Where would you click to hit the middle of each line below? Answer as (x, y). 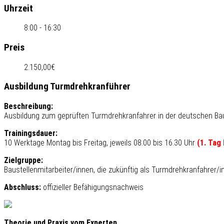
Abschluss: (22, 187)
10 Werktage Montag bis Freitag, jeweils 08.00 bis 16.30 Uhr (100, 143)
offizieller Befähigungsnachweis (92, 187)
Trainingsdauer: (31, 133)
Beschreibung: (28, 106)
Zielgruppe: (23, 160)
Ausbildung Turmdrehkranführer (67, 87)
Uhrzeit (18, 8)
